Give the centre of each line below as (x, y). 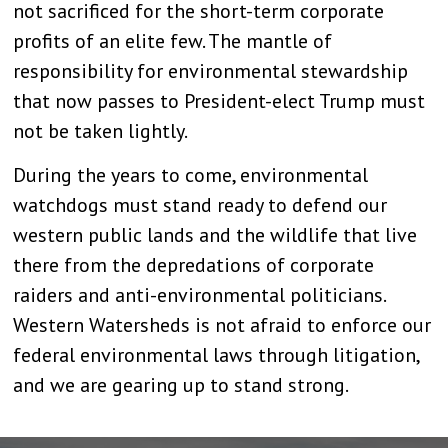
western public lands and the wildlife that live (215, 235)
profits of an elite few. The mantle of (173, 40)
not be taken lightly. (101, 130)
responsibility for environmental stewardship (211, 70)
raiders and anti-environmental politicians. (199, 295)
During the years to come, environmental (191, 175)
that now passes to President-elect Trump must (219, 100)
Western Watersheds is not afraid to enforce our (222, 325)
